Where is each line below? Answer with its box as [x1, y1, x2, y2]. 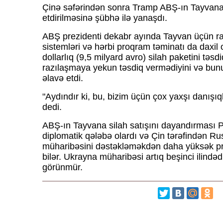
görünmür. [42, 162, 83, 173]
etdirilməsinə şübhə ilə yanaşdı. [42, 13, 167, 23]
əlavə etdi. [42, 73, 83, 84]
